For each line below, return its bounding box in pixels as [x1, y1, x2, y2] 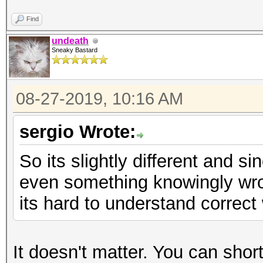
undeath [52, 36, 89, 46]
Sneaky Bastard [52, 46, 97, 53]
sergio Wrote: [19, 122, 136, 142]
